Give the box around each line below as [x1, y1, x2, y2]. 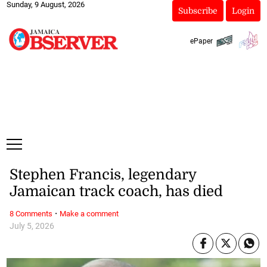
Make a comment [59, 209, 119, 218]
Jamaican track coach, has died [9, 183, 223, 200]
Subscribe [178, 6, 218, 15]
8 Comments [9, 209, 52, 218]
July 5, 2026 [9, 221, 54, 231]
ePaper [190, 36, 213, 45]
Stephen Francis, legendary [9, 166, 196, 184]
